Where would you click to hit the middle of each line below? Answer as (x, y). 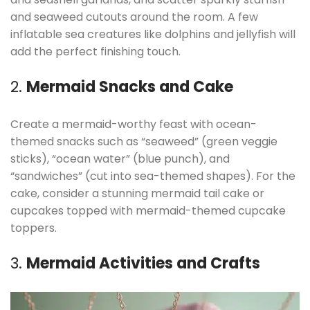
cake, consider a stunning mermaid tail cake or (137, 194)
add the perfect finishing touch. (95, 52)
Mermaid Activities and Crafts (143, 264)
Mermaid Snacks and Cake (130, 87)
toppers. (34, 228)
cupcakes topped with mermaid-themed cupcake (148, 211)
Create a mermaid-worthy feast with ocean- (134, 125)
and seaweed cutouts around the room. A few (134, 17)
